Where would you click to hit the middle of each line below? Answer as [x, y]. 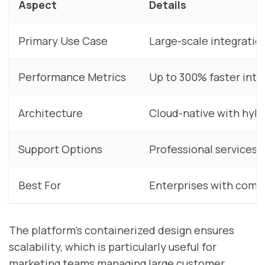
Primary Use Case [63, 41]
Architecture [51, 113]
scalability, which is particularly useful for [113, 246]
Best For [40, 185]
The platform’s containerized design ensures [122, 230]
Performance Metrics [72, 77]
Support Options [60, 149]
